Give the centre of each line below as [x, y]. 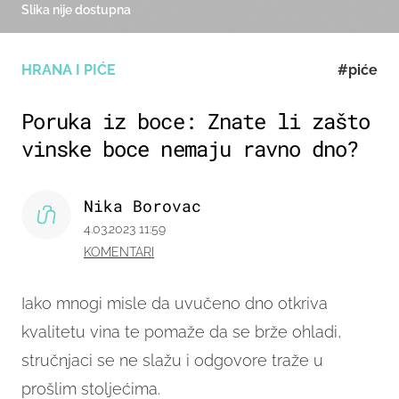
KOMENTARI [119, 252]
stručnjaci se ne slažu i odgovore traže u [172, 361]
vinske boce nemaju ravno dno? [190, 149]
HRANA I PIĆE [69, 70]
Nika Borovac [142, 206]
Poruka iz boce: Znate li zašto [196, 122]
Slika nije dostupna [76, 10]
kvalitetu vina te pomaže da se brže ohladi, [181, 332]
